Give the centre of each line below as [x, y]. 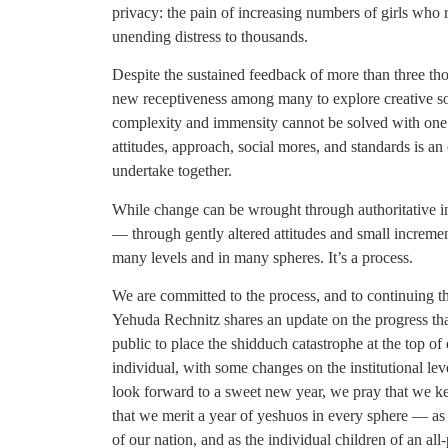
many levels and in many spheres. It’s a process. [262, 257]
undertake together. [172, 171]
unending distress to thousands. [210, 36]
